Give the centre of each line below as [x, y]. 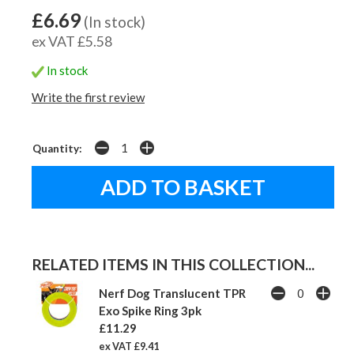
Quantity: [57, 149]
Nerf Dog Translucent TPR [172, 294]
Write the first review [88, 98]
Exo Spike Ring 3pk [150, 311]
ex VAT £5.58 [72, 41]
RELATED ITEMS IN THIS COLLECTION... [173, 265]
